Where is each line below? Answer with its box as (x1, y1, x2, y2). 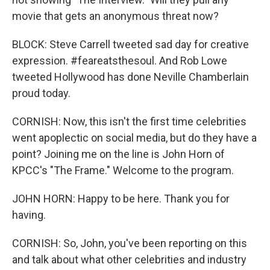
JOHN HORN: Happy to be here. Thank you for (12, 192, 230, 205)
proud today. (12, 87, 71, 99)
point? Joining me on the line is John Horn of (12, 148, 225, 160)
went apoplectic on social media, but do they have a (12, 131, 257, 144)
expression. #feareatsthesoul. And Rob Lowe (12, 54, 227, 67)
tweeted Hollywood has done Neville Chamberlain (12, 71, 249, 83)
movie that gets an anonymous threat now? (12, 10, 219, 22)
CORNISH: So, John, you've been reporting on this (12, 237, 247, 250)
